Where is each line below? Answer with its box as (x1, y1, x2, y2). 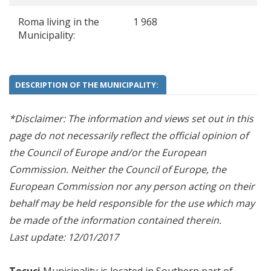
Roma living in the (18, 15, 99, 28)
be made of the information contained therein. (9, 214, 221, 227)
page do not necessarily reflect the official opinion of (9, 129, 248, 142)
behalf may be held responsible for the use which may (9, 197, 255, 210)
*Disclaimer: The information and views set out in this (9, 112, 253, 125)
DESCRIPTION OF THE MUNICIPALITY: (15, 79, 160, 90)
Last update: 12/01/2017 (9, 230, 119, 244)
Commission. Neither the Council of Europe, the (9, 163, 226, 176)
